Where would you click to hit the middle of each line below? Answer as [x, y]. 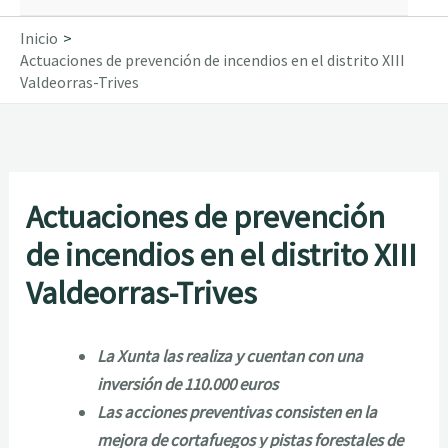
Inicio [39, 38]
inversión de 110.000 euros [188, 383]
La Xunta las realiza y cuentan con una [230, 355]
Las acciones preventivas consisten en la [237, 411]
